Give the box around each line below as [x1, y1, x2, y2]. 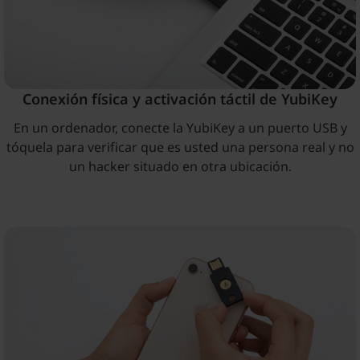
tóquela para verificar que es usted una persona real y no [6, 137, 354, 156]
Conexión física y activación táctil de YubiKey [22, 88, 337, 108]
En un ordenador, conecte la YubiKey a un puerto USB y [13, 118, 347, 137]
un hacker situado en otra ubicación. [68, 157, 292, 175]
